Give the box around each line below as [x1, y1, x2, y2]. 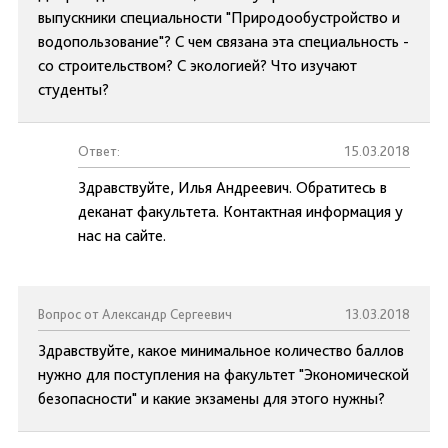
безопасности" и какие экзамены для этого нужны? [38, 389, 385, 408]
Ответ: [78, 143, 120, 159]
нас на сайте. [78, 226, 166, 245]
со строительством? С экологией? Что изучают [38, 56, 357, 75]
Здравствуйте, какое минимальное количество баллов [38, 341, 404, 360]
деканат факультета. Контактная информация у [78, 202, 403, 221]
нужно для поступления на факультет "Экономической [38, 365, 409, 384]
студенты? [38, 80, 109, 99]
